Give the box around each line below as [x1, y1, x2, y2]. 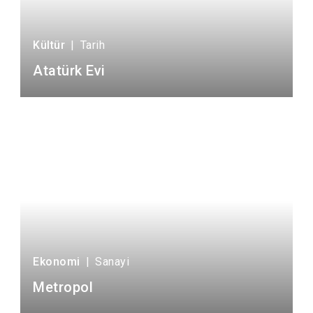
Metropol [33, 279, 93, 296]
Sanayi [95, 255, 129, 268]
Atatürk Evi [33, 62, 105, 79]
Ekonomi [33, 255, 80, 268]
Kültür [33, 38, 65, 52]
